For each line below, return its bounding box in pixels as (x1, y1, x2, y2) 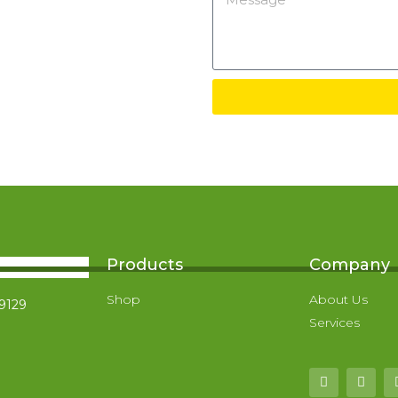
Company (309, 254, 390, 275)
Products (107, 254, 183, 275)
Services (309, 314, 360, 330)
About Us (309, 291, 368, 307)
